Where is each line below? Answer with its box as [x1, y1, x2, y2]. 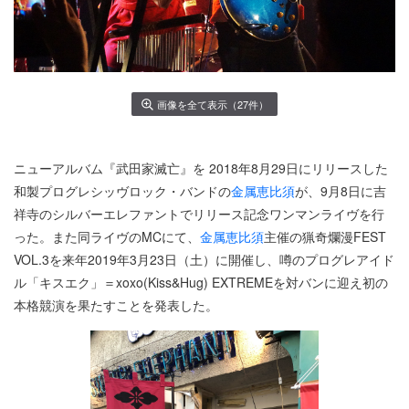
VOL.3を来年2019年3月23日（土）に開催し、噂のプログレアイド [14, 250, 394, 269]
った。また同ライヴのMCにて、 [14, 227, 200, 246]
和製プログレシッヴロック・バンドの [14, 182, 231, 201]
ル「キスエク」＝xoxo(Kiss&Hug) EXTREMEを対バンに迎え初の [14, 273, 388, 292]
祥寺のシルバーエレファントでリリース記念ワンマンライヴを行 [14, 204, 384, 224]
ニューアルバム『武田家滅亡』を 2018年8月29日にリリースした [14, 159, 388, 178]
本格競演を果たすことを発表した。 [14, 296, 218, 315]
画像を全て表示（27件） [156, 97, 268, 112]
